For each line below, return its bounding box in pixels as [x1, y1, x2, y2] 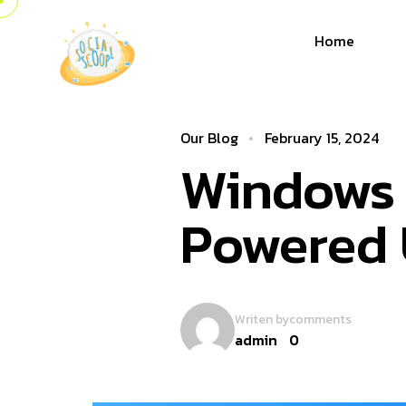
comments [289, 309, 352, 329]
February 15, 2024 [265, 127, 379, 149]
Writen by [235, 309, 289, 329]
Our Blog [180, 127, 238, 149]
